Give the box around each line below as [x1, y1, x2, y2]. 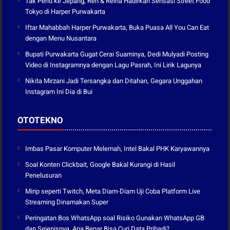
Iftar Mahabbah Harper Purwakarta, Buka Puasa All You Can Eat [25, 23, 209, 31]
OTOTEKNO [17, 114, 64, 125]
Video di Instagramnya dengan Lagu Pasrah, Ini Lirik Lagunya [25, 61, 202, 69]
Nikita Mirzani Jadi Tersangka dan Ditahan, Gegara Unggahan [25, 76, 203, 85]
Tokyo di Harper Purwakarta [25, 7, 106, 15]
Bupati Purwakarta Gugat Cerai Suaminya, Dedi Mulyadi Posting [25, 50, 209, 58]
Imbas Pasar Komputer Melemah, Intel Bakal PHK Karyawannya [25, 144, 210, 152]
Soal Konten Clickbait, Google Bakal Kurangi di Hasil [25, 160, 176, 168]
